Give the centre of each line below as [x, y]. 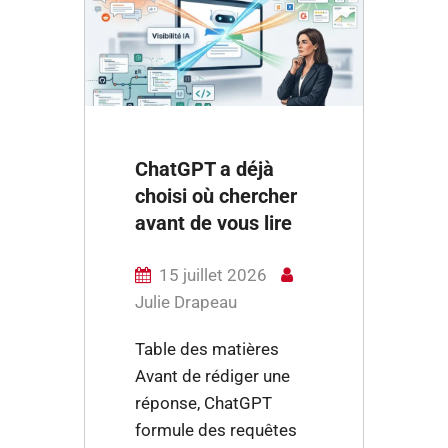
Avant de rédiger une [212, 376]
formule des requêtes [216, 430]
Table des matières [211, 349]
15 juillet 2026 [215, 275]
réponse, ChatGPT [203, 403]
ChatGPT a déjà [204, 169]
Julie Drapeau [186, 302]
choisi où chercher [216, 196]
